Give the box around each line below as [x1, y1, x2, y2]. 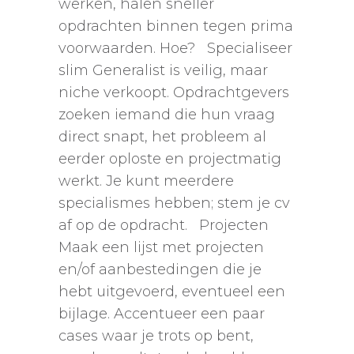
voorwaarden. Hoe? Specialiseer [58, 40, 292, 58]
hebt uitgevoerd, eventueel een [58, 283, 285, 301]
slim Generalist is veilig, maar [58, 62, 268, 80]
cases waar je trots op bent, [58, 327, 254, 345]
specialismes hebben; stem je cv [58, 194, 290, 213]
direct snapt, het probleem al [58, 128, 266, 146]
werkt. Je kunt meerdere [58, 172, 234, 190]
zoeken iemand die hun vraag [58, 106, 275, 124]
